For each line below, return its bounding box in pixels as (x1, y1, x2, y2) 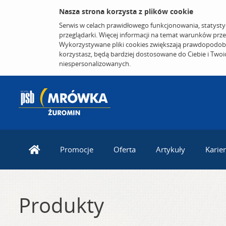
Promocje (60, 144, 93, 155)
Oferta (114, 144, 136, 155)
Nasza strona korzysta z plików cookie (59, 7, 193, 16)
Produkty (19, 191, 104, 219)
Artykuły (156, 144, 185, 155)
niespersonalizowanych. (59, 59, 131, 68)
